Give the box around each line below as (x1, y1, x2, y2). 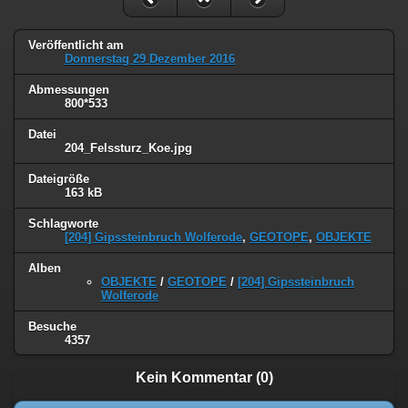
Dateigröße (28, 171, 89, 186)
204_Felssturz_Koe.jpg (65, 140, 192, 155)
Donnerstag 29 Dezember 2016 (65, 52, 235, 66)
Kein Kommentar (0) (135, 370, 273, 386)
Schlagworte (28, 216, 98, 230)
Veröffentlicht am (28, 38, 124, 53)
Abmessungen (28, 82, 109, 97)
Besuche (28, 319, 76, 333)
